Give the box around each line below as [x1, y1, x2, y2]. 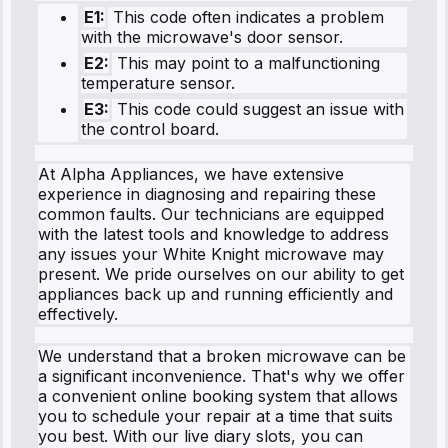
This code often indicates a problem [108, 6, 384, 27]
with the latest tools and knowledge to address [38, 223, 389, 244]
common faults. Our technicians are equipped [38, 203, 384, 224]
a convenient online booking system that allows [38, 385, 398, 406]
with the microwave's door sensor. [81, 26, 343, 47]
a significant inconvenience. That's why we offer [38, 365, 405, 386]
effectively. [38, 303, 118, 324]
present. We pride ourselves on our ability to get [38, 263, 404, 284]
